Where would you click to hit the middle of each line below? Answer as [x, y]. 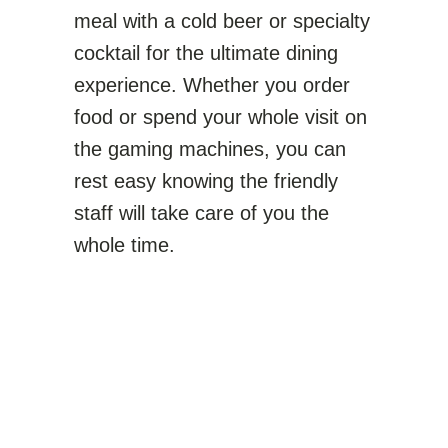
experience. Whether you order [212, 85]
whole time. [124, 245]
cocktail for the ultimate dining [206, 53]
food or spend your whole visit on [220, 117]
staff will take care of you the [201, 213]
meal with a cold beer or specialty [222, 21]
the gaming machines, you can [210, 149]
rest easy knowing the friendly [206, 181]
